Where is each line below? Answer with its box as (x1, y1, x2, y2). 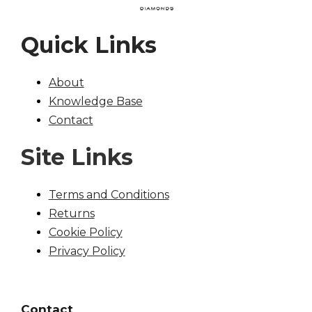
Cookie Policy (48, 225, 123, 239)
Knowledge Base (48, 94, 143, 108)
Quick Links (20, 31, 157, 59)
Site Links (20, 143, 133, 171)
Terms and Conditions (48, 187, 169, 201)
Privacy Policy (48, 244, 125, 258)
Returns (48, 206, 95, 220)
